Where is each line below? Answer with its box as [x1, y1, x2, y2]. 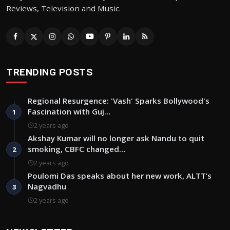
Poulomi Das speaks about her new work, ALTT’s [28, 170, 212, 181]
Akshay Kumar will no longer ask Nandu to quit [28, 132, 204, 143]
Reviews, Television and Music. [6, 3, 121, 13]
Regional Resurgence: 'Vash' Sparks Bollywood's [28, 95, 209, 106]
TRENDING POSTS [6, 66, 92, 78]
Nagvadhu [28, 181, 68, 191]
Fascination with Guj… [28, 106, 110, 117]
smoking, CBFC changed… [28, 143, 125, 154]
